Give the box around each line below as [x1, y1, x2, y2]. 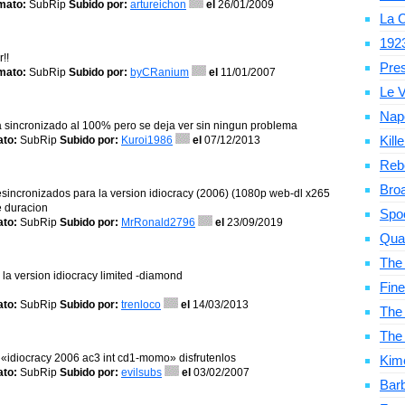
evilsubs [121, 366, 162, 379]
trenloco [121, 298, 161, 311]
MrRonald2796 [121, 216, 195, 229]
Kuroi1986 [121, 134, 173, 146]
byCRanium [130, 66, 189, 79]
